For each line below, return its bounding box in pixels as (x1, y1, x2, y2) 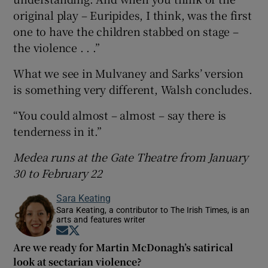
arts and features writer (56, 215, 146, 224)
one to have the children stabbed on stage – (13, 23, 239, 39)
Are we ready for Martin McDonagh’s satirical (13, 240, 234, 254)
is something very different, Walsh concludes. (13, 81, 252, 97)
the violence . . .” (13, 39, 100, 55)
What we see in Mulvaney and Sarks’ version (13, 65, 244, 81)
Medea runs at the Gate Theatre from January (13, 148, 248, 165)
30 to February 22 (13, 165, 103, 181)
